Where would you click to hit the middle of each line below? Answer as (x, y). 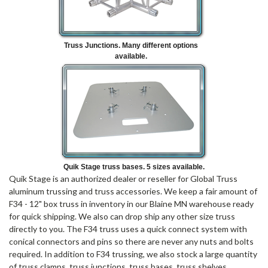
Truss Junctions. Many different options (131, 45)
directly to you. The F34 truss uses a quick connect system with (128, 229)
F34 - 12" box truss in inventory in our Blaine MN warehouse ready (131, 203)
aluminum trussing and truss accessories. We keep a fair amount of (133, 191)
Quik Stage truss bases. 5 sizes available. (134, 167)
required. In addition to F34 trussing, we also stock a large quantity (133, 254)
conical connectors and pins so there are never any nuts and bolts (131, 241)
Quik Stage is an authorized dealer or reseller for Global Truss (123, 178)
